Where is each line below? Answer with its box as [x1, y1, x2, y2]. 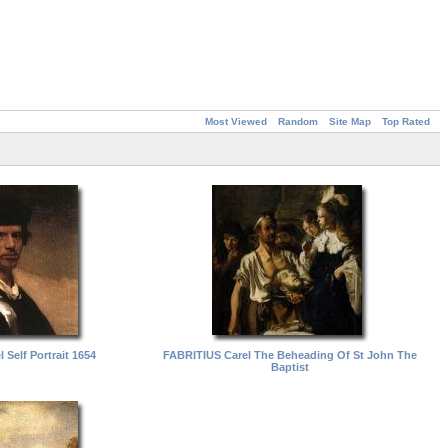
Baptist [271, 360, 309, 373]
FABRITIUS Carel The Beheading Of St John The [163, 348, 417, 361]
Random [278, 116, 318, 127]
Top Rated [382, 116, 430, 127]
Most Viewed [205, 116, 267, 127]
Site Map [329, 116, 371, 127]
